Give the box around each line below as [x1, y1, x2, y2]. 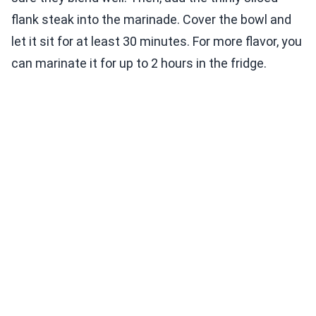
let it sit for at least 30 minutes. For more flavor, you [11, 34, 302, 49]
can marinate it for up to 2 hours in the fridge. [11, 56, 267, 71]
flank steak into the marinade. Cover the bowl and [11, 12, 291, 28]
